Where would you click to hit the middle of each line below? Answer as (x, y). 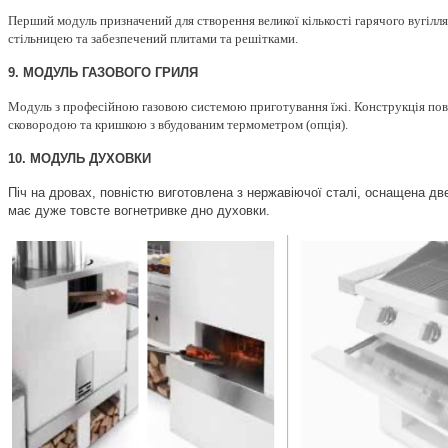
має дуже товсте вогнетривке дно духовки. (139, 211)
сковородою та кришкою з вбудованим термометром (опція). (178, 125)
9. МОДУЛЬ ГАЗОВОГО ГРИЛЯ (103, 73)
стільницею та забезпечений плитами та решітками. (153, 39)
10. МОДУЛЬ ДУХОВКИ (79, 159)
